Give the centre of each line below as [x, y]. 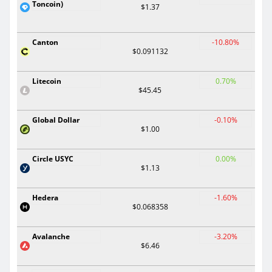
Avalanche [51, 236]
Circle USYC [53, 158]
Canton [45, 42]
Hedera [45, 197]
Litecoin [47, 81]
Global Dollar [56, 120]
